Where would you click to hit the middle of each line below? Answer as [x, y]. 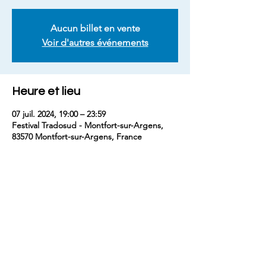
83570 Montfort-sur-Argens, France [77, 137]
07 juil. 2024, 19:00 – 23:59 [59, 114]
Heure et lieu [46, 91]
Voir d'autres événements [95, 42]
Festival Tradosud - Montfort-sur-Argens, [88, 125]
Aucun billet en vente [95, 28]
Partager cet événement [79, 202]
